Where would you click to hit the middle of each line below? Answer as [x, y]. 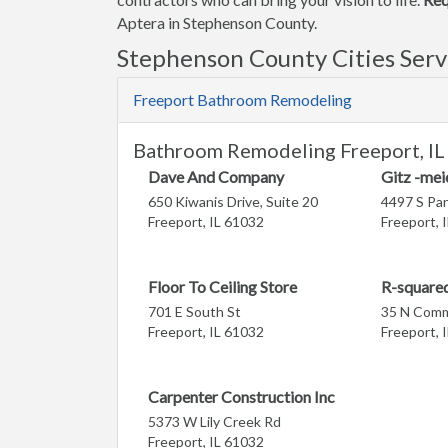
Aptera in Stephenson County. [217, 22]
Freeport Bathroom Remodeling [242, 99]
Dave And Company [216, 176]
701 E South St [194, 311]
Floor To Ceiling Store [222, 286]
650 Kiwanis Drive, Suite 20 [233, 201]
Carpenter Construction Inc [241, 396]
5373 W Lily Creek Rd [214, 421]
